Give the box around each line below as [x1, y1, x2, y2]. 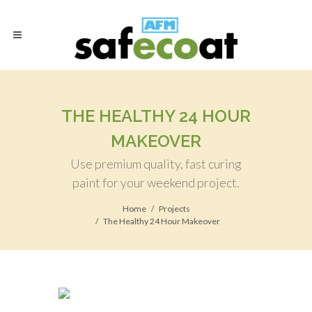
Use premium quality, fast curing [70, 156, 242, 171]
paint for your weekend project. [72, 175, 240, 190]
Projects [158, 203, 190, 214]
